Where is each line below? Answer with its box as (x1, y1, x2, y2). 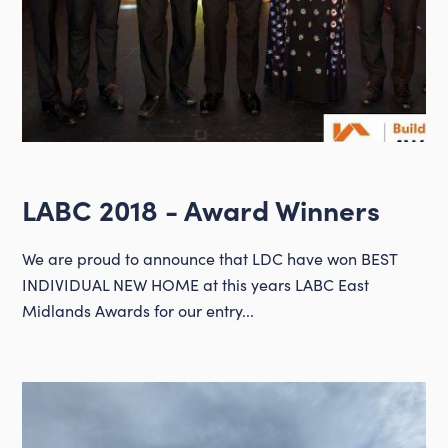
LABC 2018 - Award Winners (22, 190, 381, 229)
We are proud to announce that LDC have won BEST (22, 248, 398, 270)
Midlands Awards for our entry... (22, 300, 255, 322)
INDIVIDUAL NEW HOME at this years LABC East (22, 274, 370, 296)
